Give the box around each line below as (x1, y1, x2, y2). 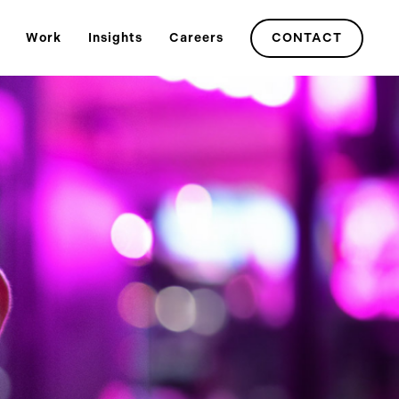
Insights (88, 29, 142, 45)
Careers (169, 29, 224, 45)
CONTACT (272, 29, 342, 45)
